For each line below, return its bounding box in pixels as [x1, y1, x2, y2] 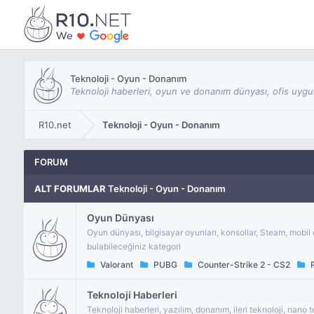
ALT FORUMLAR [34, 183, 106, 194]
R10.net [38, 119, 71, 130]
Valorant [97, 259, 133, 270]
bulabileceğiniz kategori [86, 241, 181, 252]
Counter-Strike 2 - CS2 [195, 259, 290, 270]
